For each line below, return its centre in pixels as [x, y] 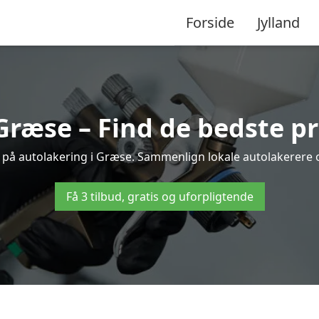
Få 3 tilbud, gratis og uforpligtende [159, 197]
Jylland [278, 22]
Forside [210, 22]
